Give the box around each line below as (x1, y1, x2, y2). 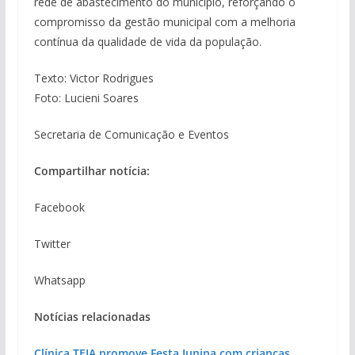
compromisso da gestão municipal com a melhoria (33, 13, 296, 29)
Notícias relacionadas (33, 308, 151, 324)
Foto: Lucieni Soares (33, 90, 139, 105)
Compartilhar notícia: (33, 162, 150, 178)
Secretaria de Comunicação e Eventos (33, 126, 229, 142)
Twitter (33, 235, 71, 251)
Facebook (33, 199, 85, 215)
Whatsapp (33, 272, 86, 288)
